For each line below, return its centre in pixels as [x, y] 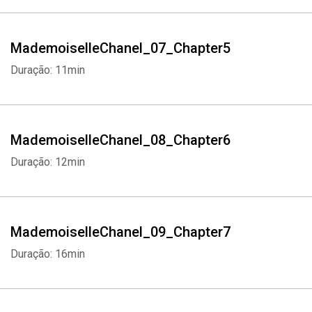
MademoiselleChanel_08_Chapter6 [120, 140]
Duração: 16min [48, 254]
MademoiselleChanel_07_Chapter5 [120, 48]
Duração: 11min [48, 70]
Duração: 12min [48, 162]
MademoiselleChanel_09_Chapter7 [120, 232]
